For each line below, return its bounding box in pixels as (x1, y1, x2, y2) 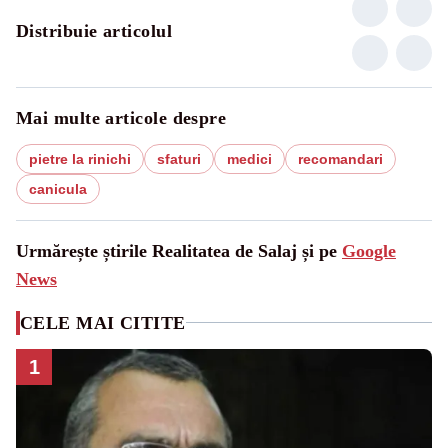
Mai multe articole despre (16, 107, 227, 128)
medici (227, 150, 272, 167)
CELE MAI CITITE (20, 312, 186, 333)
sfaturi (157, 150, 201, 167)
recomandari (298, 150, 383, 167)
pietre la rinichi (29, 150, 131, 167)
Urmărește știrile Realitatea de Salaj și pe (16, 240, 342, 261)
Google (342, 240, 396, 261)
